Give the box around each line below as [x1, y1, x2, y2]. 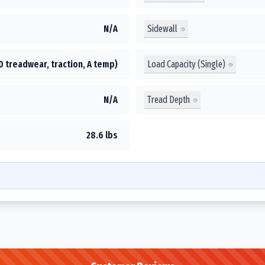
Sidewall [147, 22, 177, 34]
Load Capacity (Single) [147, 58, 225, 70]
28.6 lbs [86, 130, 118, 141]
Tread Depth [147, 93, 190, 105]
